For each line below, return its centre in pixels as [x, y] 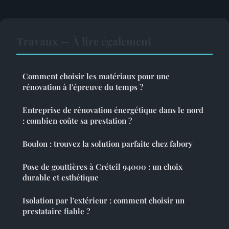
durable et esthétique [61, 178]
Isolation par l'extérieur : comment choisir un [104, 201]
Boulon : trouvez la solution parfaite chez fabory [108, 144]
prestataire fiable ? [56, 211]
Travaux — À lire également [84, 41]
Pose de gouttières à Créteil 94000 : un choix [102, 167]
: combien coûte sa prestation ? [77, 121]
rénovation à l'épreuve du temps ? [83, 87]
